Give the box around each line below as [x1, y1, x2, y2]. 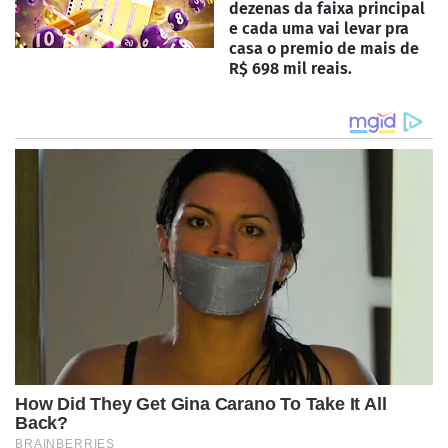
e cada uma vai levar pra [229, 19, 409, 39]
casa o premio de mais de [229, 39, 419, 59]
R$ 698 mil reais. [229, 59, 352, 79]
